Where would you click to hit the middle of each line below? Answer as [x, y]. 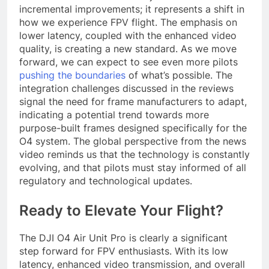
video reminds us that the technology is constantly [134, 155]
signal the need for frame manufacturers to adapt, [133, 102]
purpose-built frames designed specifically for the [133, 128]
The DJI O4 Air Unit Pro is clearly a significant [123, 238]
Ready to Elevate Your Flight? [121, 211]
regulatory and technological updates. [106, 181]
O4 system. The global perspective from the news [133, 141]
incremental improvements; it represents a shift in [132, 9]
